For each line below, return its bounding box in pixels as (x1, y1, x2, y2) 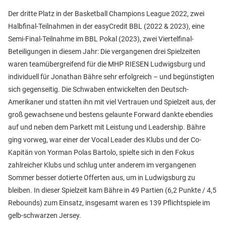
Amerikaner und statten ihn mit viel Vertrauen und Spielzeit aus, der (8, 98, 216, 106)
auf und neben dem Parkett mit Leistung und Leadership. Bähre (8, 123, 205, 132)
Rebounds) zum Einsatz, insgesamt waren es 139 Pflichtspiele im (8, 199, 210, 207)
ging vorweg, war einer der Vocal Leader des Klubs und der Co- (8, 136, 201, 144)
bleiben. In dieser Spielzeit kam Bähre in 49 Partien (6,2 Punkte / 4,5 (8, 186, 216, 195)
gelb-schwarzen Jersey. (8, 211, 81, 220)
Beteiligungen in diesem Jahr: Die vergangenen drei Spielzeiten (8, 47, 200, 56)
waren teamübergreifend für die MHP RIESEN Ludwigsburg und (8, 60, 205, 69)
